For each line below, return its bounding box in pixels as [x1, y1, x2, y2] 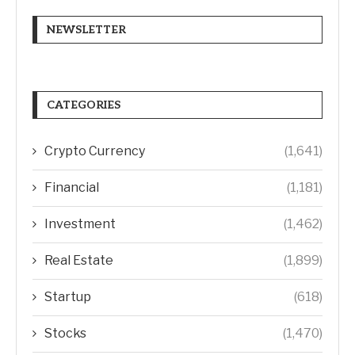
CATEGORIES [47, 98, 120, 113]
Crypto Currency [44, 143, 145, 159]
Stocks [44, 326, 86, 342]
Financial [44, 180, 99, 196]
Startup [44, 289, 91, 305]
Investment [44, 216, 116, 232]
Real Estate [44, 253, 113, 269]
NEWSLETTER [47, 23, 126, 37]
